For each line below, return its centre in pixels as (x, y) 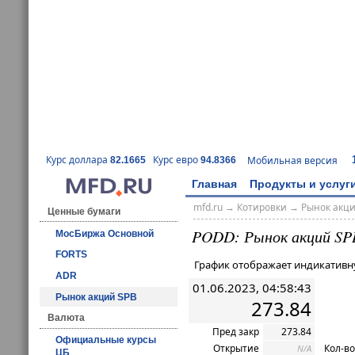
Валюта (66, 318)
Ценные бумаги (84, 211)
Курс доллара (78, 160)
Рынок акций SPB (96, 297)
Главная (214, 183)
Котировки (261, 208)
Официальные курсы (106, 340)
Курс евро (177, 160)
